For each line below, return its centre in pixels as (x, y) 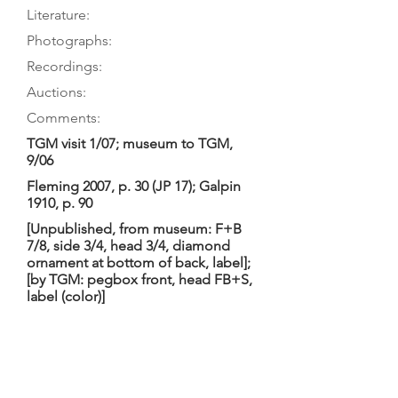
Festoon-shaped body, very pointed (140, 374)
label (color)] (66, 296)
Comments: (64, 118)
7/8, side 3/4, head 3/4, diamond (128, 246)
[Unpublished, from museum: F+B (134, 229)
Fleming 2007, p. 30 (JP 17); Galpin (134, 186)
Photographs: (69, 40)
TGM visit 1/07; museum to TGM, (130, 143)
